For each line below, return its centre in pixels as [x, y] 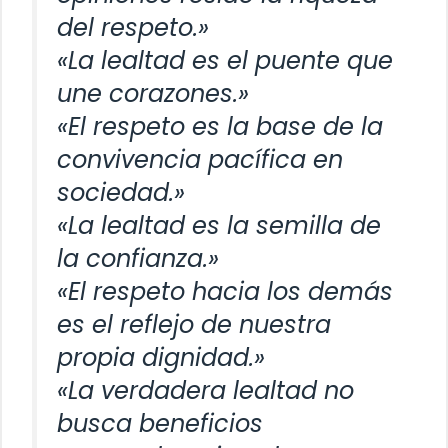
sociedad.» [121, 192]
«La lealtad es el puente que [225, 60]
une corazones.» [153, 93]
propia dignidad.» [161, 357]
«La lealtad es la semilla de [219, 225]
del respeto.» [133, 27]
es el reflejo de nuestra [194, 324]
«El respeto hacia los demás [225, 291]
